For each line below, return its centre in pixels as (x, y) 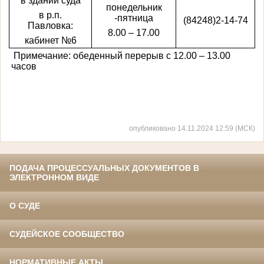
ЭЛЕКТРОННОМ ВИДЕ (54, 178)
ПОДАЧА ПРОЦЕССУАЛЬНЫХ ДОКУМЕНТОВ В (104, 168)
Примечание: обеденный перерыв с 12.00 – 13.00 (121, 55)
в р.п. (50, 15)
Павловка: (50, 25)
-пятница (134, 18)
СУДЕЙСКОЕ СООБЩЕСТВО (67, 234)
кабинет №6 (50, 40)
